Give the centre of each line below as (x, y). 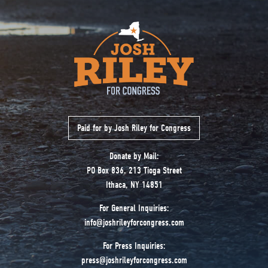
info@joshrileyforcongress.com (134, 222)
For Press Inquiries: (134, 246)
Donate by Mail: (134, 156)
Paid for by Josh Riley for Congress (134, 128)
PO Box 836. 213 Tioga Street (134, 170)
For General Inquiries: (134, 208)
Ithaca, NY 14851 (134, 185)
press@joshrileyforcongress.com (134, 260)
